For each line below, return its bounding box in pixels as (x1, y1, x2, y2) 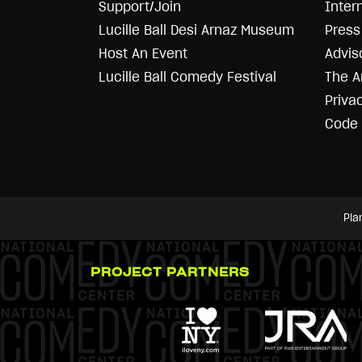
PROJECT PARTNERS (90, 267, 250, 279)
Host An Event (99, 46, 187, 61)
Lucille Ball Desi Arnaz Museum (99, 23, 294, 37)
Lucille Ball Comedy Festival (99, 69, 276, 84)
